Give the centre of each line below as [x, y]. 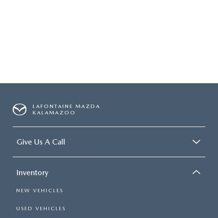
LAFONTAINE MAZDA [67, 106]
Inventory [32, 172]
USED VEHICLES [41, 208]
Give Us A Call [41, 142]
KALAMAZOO [54, 113]
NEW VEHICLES [40, 190]
